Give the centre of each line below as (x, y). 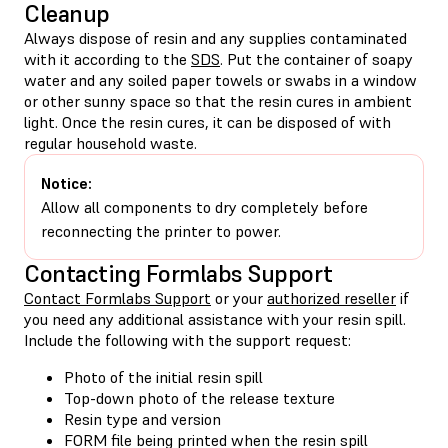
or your (239, 297)
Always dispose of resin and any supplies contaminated (215, 37)
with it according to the (107, 58)
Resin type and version (142, 418)
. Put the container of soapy (316, 58)
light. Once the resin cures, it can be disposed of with (207, 121)
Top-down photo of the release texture (199, 397)
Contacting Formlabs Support (178, 273)
